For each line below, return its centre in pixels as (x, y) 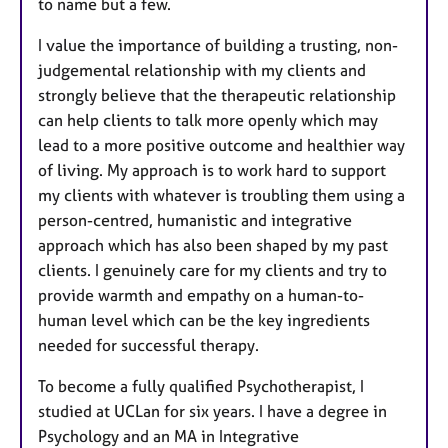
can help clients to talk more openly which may (208, 119)
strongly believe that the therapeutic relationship (217, 94)
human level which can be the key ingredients (204, 319)
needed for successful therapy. (148, 344)
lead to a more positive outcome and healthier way (221, 144)
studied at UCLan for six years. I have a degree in (212, 410)
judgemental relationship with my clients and (202, 69)
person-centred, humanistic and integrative (195, 219)
